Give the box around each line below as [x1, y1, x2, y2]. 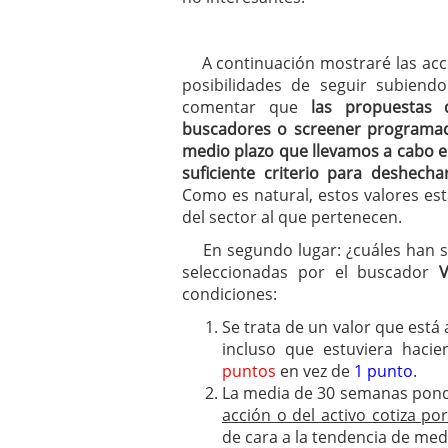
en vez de [276, 360, 354, 382]
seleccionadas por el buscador [182, 261, 440, 283]
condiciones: [182, 283, 277, 305]
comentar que [182, 96, 311, 118]
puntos [222, 360, 276, 382]
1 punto [354, 360, 413, 382]
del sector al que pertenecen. [182, 206, 402, 228]
